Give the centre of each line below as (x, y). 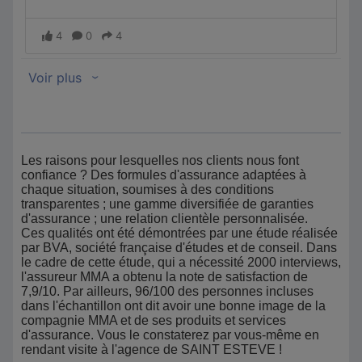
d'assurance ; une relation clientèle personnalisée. (164, 219)
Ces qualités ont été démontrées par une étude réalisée (179, 233)
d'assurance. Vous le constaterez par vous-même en (170, 335)
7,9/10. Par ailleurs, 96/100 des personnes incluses (167, 291)
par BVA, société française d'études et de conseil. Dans (179, 248)
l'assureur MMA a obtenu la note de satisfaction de (164, 277)
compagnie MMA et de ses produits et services (154, 320)
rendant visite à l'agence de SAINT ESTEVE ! (152, 349)
